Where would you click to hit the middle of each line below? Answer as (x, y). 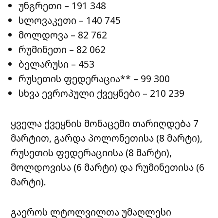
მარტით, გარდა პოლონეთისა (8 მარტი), (107, 138)
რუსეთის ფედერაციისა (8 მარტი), (91, 152)
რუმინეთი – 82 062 (62, 49)
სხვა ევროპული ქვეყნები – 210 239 (102, 93)
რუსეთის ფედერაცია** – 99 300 (94, 78)
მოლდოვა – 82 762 (63, 35)
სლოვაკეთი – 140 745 (70, 20)
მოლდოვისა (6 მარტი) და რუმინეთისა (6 (108, 167)
